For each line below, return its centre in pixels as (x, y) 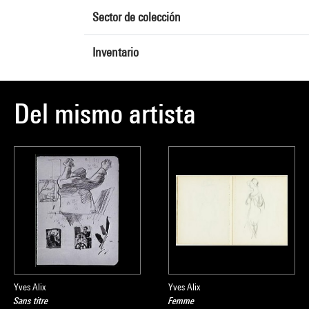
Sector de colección (137, 17)
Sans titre (31, 301)
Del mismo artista (105, 113)
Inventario (116, 52)
